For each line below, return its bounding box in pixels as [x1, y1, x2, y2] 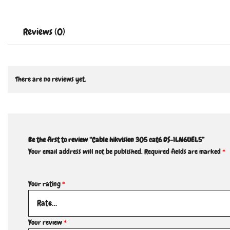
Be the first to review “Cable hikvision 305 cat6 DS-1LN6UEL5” [28, 135, 204, 145]
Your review [28, 218, 64, 227]
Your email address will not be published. [28, 147, 143, 157]
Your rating [28, 179, 62, 189]
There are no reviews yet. [15, 74, 86, 84]
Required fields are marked [144, 147, 222, 157]
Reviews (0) [23, 26, 65, 38]
